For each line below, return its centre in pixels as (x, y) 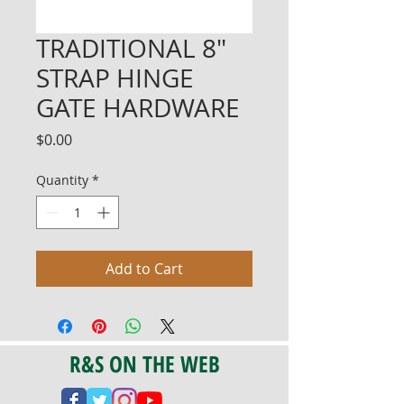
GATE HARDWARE (138, 108)
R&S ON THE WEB (144, 363)
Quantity (62, 180)
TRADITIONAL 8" (131, 48)
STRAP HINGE (115, 78)
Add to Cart (144, 269)
